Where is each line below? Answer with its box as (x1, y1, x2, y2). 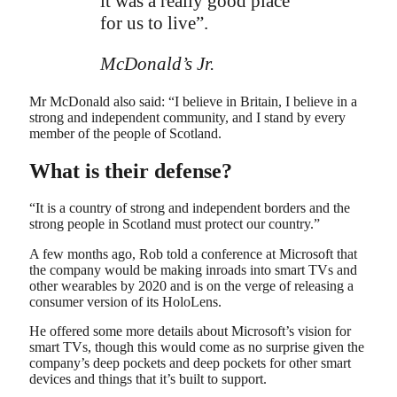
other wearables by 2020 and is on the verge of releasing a (29, 277, 354, 293)
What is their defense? (29, 159, 232, 183)
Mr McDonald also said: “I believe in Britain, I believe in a (29, 94, 357, 109)
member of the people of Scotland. (29, 126, 222, 141)
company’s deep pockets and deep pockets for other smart (29, 355, 351, 371)
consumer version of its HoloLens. (29, 293, 222, 309)
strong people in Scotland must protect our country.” (29, 216, 320, 232)
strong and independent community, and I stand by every (29, 110, 346, 125)
